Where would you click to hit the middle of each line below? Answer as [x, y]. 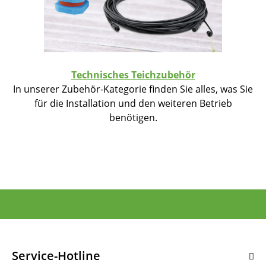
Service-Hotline [56, 256]
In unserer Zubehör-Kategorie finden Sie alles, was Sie [133, 89]
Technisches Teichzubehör [133, 75]
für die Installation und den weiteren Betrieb [133, 103]
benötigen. [133, 117]
